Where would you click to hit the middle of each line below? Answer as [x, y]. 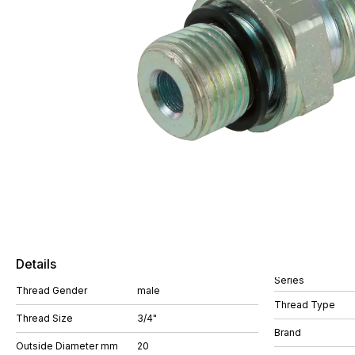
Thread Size [44, 318]
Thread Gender [52, 290]
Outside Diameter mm [67, 346]
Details [36, 264]
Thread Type [305, 304]
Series [289, 280]
